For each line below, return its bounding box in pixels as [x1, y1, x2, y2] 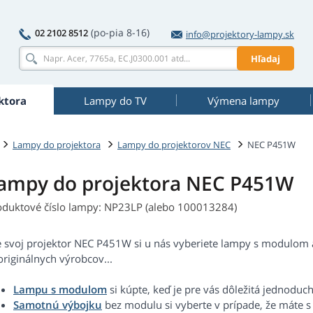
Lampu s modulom [13, 282, 107, 297]
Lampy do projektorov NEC [117, 138, 231, 151]
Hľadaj [251, 52, 280, 65]
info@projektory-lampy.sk [186, 28, 294, 41]
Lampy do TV [83, 94, 147, 108]
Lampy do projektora [13, 138, 101, 151]
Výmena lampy [207, 94, 279, 108]
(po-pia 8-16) [91, 26, 150, 39]
